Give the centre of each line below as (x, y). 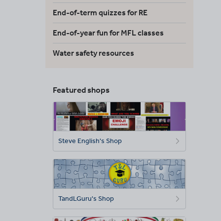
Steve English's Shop (90, 141)
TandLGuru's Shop (86, 198)
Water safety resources (93, 53)
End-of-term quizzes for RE (100, 13)
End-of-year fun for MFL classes (108, 33)
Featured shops (81, 90)
